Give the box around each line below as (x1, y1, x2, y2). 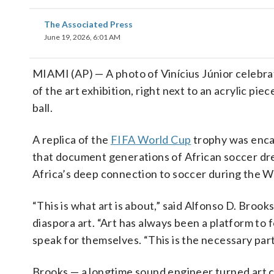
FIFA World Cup (110, 133, 191, 146)
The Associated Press (44, 19, 133, 29)
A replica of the (32, 133, 111, 146)
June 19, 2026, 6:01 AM (44, 32, 120, 42)
